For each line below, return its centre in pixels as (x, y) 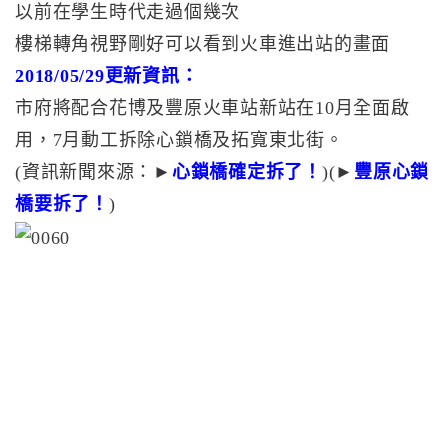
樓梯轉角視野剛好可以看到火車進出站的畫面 (202, 44)
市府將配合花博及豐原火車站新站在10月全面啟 (212, 108)
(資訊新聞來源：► (93, 172)
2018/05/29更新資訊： (107, 76)
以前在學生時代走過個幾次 (127, 12)
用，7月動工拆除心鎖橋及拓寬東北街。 (179, 140)
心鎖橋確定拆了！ (246, 172)
